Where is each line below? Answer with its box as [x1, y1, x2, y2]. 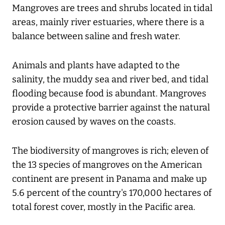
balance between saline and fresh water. [12, 31, 180, 42]
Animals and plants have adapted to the [12, 60, 180, 71]
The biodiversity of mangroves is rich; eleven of [12, 145, 208, 157]
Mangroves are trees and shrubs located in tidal [12, 3, 212, 14]
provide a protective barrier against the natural [12, 102, 210, 114]
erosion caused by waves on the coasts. [12, 116, 176, 128]
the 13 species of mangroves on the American [12, 159, 202, 171]
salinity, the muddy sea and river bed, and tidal [12, 74, 208, 85]
